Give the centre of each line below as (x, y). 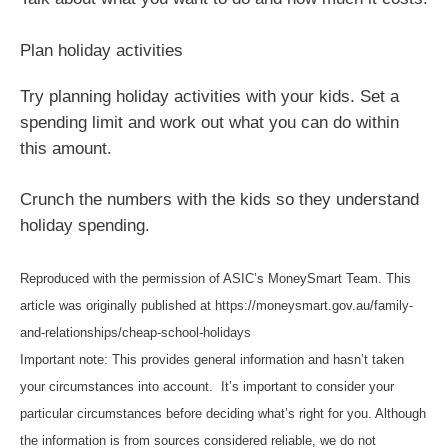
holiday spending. (85, 226)
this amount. (66, 148)
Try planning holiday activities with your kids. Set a (209, 96)
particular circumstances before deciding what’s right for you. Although (223, 413)
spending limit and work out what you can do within (209, 122)
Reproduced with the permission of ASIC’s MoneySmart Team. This (215, 278)
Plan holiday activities (101, 50)
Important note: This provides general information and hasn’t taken (212, 359)
